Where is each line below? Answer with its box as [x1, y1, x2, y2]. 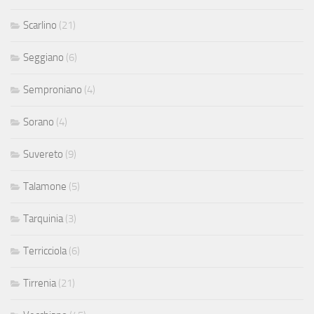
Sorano [23, 115, 54, 128]
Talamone [23, 179, 67, 193]
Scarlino [23, 18, 57, 32]
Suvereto [23, 147, 63, 161]
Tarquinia [23, 212, 63, 225]
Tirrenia [23, 276, 56, 289]
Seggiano [23, 50, 64, 64]
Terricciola [23, 244, 67, 257]
